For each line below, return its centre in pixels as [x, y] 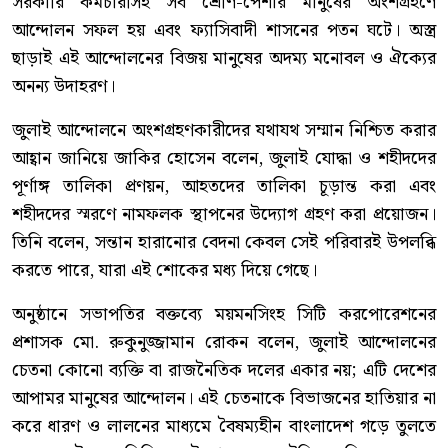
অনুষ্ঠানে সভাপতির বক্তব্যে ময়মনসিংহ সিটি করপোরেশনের [224, 315]
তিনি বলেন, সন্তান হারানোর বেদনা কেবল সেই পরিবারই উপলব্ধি [224, 243]
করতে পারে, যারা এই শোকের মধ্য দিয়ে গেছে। [164, 271]
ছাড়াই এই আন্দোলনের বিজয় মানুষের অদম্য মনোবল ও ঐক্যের [224, 59]
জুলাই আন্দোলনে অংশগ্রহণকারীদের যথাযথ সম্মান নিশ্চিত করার [224, 131]
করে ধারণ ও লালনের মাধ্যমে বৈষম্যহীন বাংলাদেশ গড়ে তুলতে [224, 427]
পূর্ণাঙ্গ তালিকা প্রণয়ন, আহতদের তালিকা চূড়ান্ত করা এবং [224, 187]
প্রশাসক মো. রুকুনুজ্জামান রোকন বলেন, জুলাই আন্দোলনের [224, 343]
